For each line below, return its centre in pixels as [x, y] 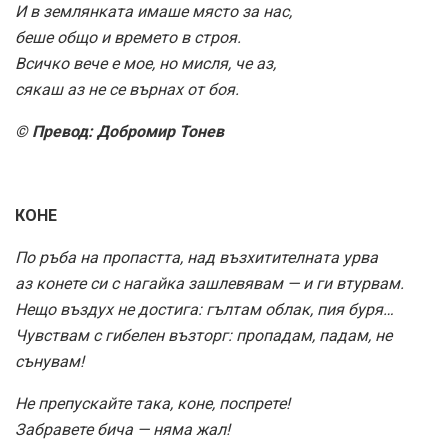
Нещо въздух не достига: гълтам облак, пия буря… [204, 309]
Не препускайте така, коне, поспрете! [152, 403]
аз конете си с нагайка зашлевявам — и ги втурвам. [209, 283]
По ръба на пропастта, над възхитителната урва [196, 257]
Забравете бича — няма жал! [122, 429]
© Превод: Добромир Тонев [119, 131]
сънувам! [49, 361]
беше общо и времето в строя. [128, 37]
